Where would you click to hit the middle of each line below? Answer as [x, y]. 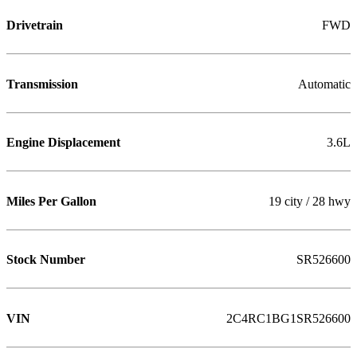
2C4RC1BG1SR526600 [288, 318]
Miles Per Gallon [51, 201]
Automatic [324, 84]
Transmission [42, 84]
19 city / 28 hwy [310, 201]
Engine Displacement [63, 143]
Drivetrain [35, 25]
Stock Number [46, 260]
